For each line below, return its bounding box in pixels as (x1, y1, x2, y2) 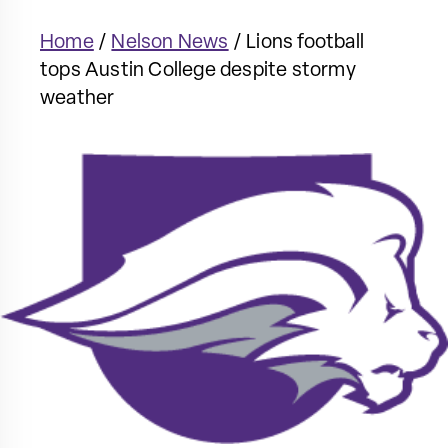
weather (40, 89, 115, 109)
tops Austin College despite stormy (40, 61, 356, 81)
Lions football (246, 33, 365, 53)
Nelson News (111, 33, 229, 53)
